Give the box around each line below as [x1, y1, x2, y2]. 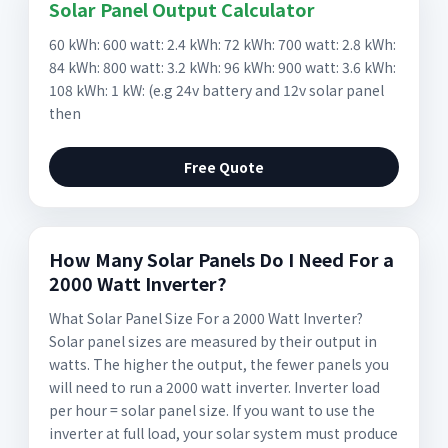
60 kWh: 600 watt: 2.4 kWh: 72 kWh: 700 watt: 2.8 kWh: [49, 34, 396, 54]
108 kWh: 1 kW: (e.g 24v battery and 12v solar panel [49, 80, 384, 100]
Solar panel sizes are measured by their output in [49, 331, 377, 351]
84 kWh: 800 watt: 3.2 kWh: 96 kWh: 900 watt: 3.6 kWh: [49, 57, 396, 77]
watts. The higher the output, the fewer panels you [49, 354, 389, 374]
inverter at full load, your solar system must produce [49, 423, 398, 443]
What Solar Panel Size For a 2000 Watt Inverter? [49, 308, 363, 328]
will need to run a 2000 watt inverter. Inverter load [49, 377, 380, 397]
